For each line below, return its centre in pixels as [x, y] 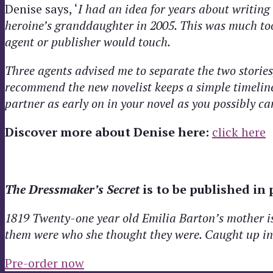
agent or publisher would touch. [88, 41]
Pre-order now [44, 263]
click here [239, 132]
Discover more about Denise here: [108, 132]
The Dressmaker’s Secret [72, 189]
